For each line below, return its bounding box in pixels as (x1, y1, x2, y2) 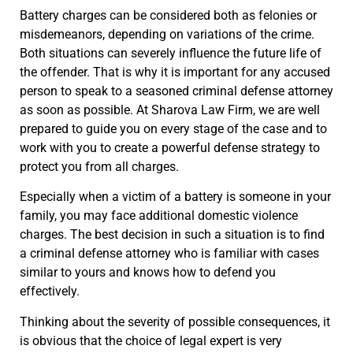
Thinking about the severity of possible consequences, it (20, 314, 330, 329)
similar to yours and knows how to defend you (20, 265, 276, 281)
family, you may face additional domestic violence (20, 208, 298, 224)
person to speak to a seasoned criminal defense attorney (20, 84, 333, 99)
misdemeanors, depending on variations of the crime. (20, 27, 314, 43)
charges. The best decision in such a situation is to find (20, 227, 325, 243)
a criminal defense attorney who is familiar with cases (20, 246, 319, 262)
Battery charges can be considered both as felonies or (20, 8, 317, 24)
